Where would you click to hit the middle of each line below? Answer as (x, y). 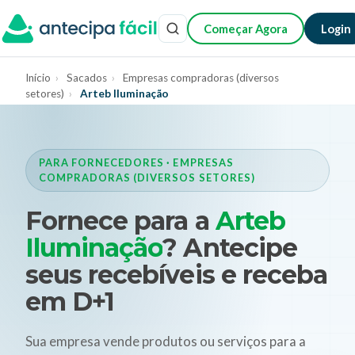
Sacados (86, 78)
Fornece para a (120, 220)
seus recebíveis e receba (176, 274)
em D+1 (70, 301)
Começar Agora (246, 29)
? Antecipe (230, 247)
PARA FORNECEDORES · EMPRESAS (136, 163)
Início (38, 78)
